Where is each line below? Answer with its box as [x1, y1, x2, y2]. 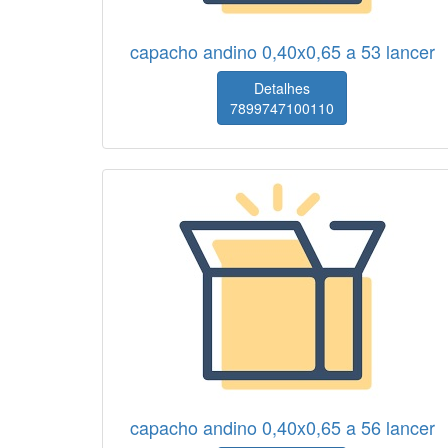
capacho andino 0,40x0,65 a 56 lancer [129, 414, 435, 440]
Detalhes [254, 78, 310, 98]
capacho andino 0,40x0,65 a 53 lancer [129, 38, 435, 64]
